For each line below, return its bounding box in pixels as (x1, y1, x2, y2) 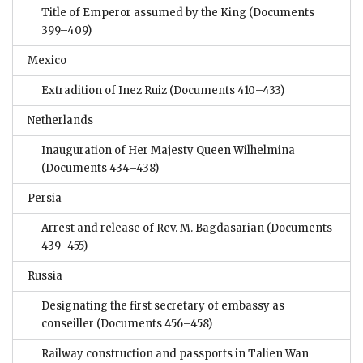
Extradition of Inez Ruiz (41, 83, 167, 98)
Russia (28, 269, 62, 284)
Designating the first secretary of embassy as (41, 299, 284, 314)
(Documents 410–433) (167, 83, 284, 98)
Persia (28, 191, 62, 206)
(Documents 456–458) (94, 317, 212, 331)
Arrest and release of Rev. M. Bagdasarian (41, 221, 264, 236)
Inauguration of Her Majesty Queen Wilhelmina (41, 143, 295, 158)
